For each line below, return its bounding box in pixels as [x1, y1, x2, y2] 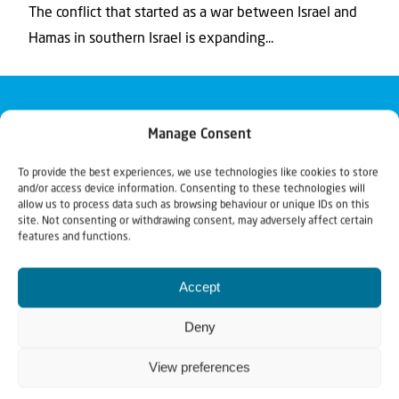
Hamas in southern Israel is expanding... [28, 31, 273, 46]
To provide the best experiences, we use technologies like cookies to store [18, 167, 379, 178]
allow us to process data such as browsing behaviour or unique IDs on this [18, 199, 370, 210]
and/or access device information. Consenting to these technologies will [18, 183, 365, 194]
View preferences [149, 359, 250, 375]
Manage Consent [148, 128, 251, 142]
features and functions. [18, 232, 131, 242]
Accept [179, 279, 220, 295]
